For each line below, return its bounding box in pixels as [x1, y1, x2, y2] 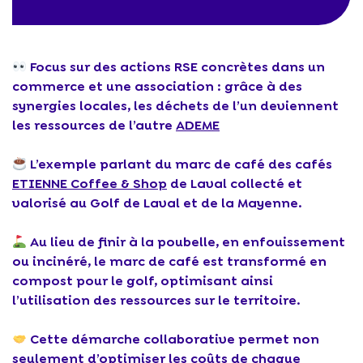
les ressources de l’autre [12, 117, 176, 134]
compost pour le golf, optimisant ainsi [12, 272, 273, 289]
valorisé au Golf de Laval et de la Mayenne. [12, 194, 302, 211]
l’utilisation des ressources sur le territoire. [12, 292, 301, 309]
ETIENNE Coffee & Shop [12, 175, 167, 192]
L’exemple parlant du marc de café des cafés [27, 156, 333, 173]
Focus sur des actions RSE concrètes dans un [27, 58, 326, 75]
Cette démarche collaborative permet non [27, 331, 320, 348]
